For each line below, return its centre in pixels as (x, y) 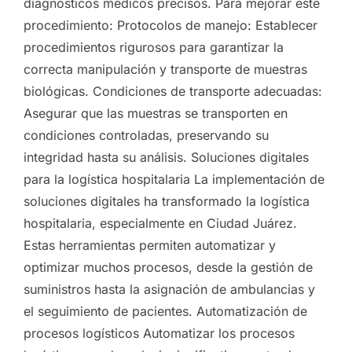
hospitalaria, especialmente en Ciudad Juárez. (160, 223)
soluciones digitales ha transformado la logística (167, 201)
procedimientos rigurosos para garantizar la (154, 47)
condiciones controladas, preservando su (146, 135)
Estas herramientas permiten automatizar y (150, 245)
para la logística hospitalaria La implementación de (174, 179)
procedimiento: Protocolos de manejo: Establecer (170, 25)
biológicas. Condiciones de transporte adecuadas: (173, 91)
